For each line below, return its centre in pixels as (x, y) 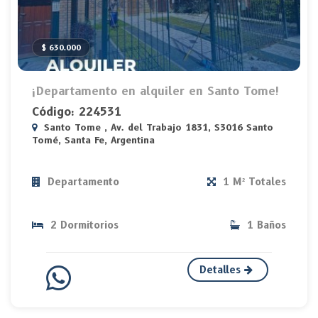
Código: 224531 (77, 112)
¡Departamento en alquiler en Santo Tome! (156, 92)
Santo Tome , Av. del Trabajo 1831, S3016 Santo (157, 127)
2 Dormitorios (83, 225)
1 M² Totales (253, 182)
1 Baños (265, 225)
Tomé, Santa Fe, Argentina (93, 140)
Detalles (222, 270)
